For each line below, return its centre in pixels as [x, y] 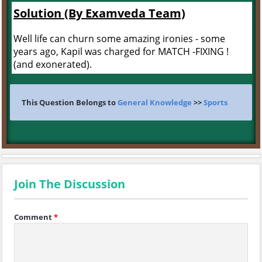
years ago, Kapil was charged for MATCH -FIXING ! [121, 51]
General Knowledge [155, 102]
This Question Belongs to [70, 102]
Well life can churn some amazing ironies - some [119, 39]
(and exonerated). [53, 64]
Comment [33, 217]
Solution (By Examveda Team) [99, 13]
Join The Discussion [70, 184]
